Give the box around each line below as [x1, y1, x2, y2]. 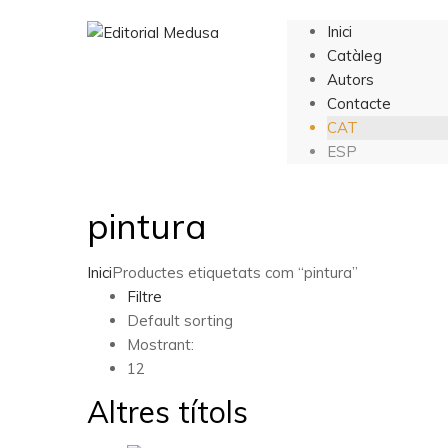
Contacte [327, 94, 391, 113]
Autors [327, 70, 374, 89]
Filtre [127, 287, 162, 306]
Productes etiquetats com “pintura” [112, 263, 358, 282]
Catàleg [327, 46, 382, 65]
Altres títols [87, 393, 248, 431]
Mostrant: [127, 335, 194, 354]
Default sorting [127, 311, 233, 330]
